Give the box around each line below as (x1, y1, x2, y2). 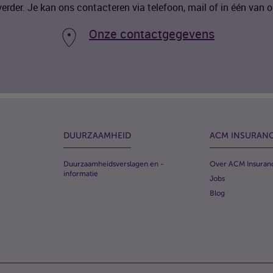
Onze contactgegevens (89, 27, 214, 41)
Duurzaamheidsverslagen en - (63, 160, 164, 168)
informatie (63, 169, 98, 178)
